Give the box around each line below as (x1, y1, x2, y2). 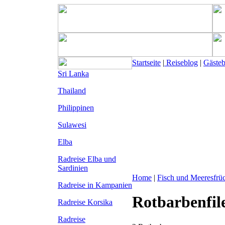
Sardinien (58, 164, 88, 172)
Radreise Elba (58, 155, 104, 163)
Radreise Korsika (58, 198, 113, 206)
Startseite (132, 58, 161, 67)
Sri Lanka (58, 69, 89, 78)
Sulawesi (58, 121, 86, 129)
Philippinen (58, 103, 94, 112)
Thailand (58, 86, 86, 95)
